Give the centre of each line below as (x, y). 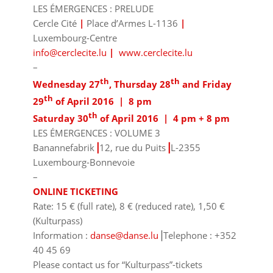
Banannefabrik (63, 148)
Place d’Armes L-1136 (133, 23)
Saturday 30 (60, 119)
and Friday (205, 84)
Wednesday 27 (66, 84)
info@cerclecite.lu (69, 53)
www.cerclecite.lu (155, 53)
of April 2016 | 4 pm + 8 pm (163, 119)
